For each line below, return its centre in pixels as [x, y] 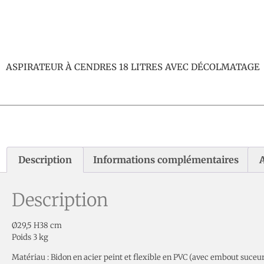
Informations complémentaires [166, 160]
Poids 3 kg [30, 237]
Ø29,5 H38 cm [37, 225]
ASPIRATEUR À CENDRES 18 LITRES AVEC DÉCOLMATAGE [133, 67]
